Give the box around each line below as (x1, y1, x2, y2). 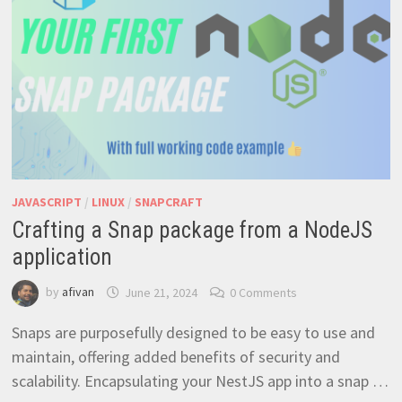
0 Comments (229, 284, 297, 301)
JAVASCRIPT (11, 194, 82, 211)
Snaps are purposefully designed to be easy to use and (11, 322, 375, 344)
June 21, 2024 (124, 284, 197, 301)
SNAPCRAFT (134, 194, 203, 211)
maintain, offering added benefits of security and (11, 346, 340, 368)
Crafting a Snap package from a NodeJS (11, 217, 372, 244)
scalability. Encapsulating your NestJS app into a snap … (11, 371, 389, 392)
